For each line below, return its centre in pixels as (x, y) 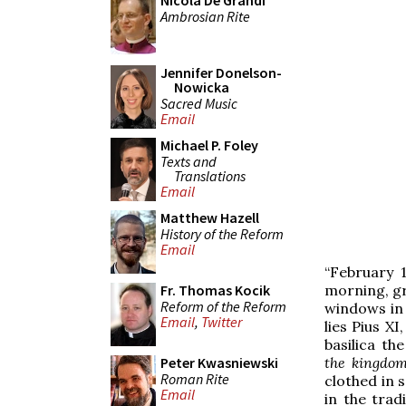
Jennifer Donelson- (221, 72)
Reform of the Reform (223, 306)
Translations (210, 175)
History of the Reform (222, 233)
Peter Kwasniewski (219, 362)
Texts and (188, 161)
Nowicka (202, 87)
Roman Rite (195, 378)
